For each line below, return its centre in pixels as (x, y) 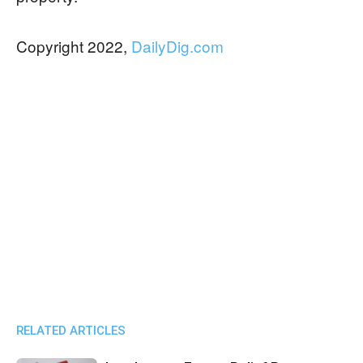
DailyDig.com (177, 46)
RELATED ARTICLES (71, 331)
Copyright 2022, (74, 46)
